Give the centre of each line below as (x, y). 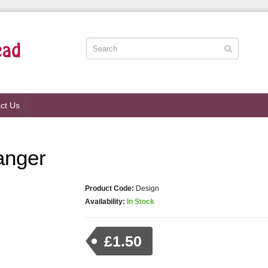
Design (147, 188)
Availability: (105, 202)
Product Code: (109, 188)
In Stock (140, 202)
